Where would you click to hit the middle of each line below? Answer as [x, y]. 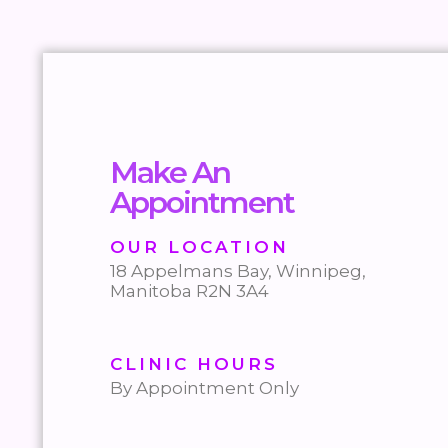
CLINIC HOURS [194, 364]
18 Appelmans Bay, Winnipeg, [238, 270]
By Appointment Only [204, 388]
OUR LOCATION [199, 246]
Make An [170, 172]
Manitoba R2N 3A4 [189, 290]
